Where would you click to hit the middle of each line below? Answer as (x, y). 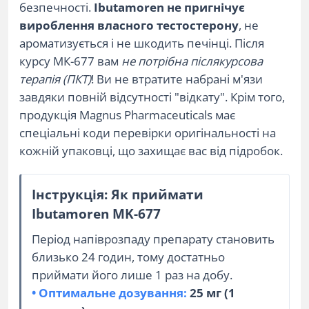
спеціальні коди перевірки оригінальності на (148, 133)
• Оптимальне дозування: (109, 293)
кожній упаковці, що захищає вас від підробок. (151, 151)
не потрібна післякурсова (192, 61)
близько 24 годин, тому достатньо (128, 257)
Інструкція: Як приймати (118, 194)
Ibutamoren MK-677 (96, 213)
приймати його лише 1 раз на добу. (132, 275)
